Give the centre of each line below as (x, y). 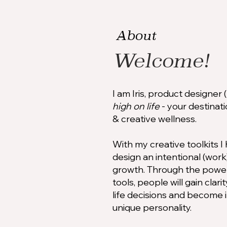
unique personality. (152, 207)
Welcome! (161, 60)
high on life (136, 106)
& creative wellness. (155, 119)
